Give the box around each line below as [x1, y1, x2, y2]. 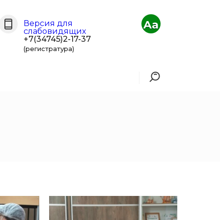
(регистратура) [24, 45, 75, 53]
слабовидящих [24, 27, 86, 36]
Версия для [24, 19, 73, 28]
